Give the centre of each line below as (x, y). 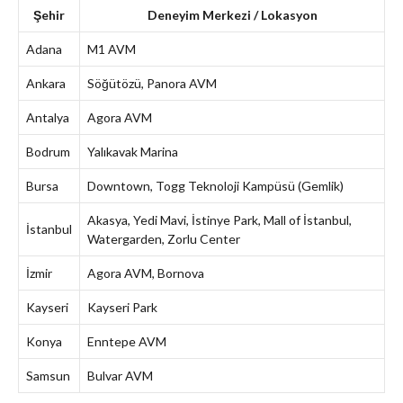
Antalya (48, 118)
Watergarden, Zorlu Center (164, 239)
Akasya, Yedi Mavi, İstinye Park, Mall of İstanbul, (219, 220)
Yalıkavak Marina (133, 152)
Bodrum (48, 152)
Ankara (46, 84)
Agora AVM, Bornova (146, 273)
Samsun (48, 376)
